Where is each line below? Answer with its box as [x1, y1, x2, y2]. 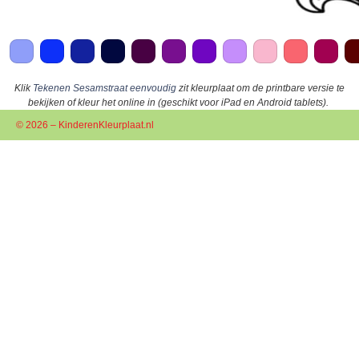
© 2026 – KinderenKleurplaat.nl [16, 119, 154, 131]
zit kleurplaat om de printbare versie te [176, 83, 345, 95]
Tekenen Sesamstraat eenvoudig [33, 83, 176, 95]
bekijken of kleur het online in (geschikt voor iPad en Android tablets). [28, 97, 329, 109]
